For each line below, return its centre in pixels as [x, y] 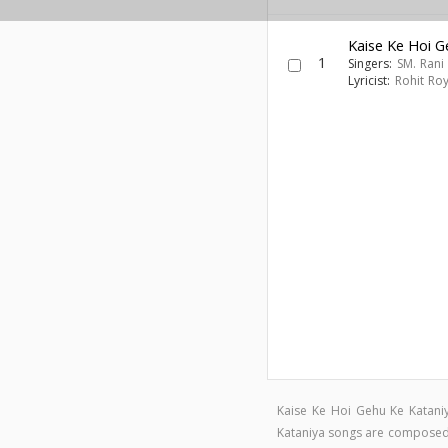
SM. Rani [420, 63]
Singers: [372, 63]
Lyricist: [371, 80]
